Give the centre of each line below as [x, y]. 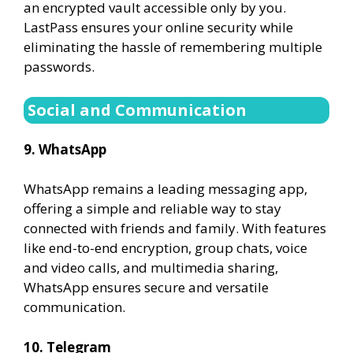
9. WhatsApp [65, 149]
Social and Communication [137, 110]
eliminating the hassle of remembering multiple [173, 47]
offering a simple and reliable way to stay [152, 208]
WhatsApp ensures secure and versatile [146, 287]
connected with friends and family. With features [175, 228]
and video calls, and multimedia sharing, [151, 268]
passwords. [59, 67]
